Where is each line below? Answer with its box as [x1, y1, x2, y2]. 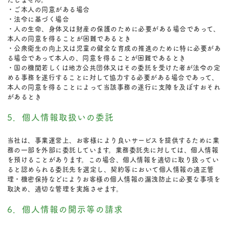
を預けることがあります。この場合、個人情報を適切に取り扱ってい [7, 154, 219, 165]
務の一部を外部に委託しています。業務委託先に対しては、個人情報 [7, 145, 219, 155]
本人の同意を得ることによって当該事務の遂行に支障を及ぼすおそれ [7, 82, 221, 92]
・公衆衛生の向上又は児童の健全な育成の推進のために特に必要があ [7, 43, 221, 53]
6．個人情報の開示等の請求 [7, 203, 123, 216]
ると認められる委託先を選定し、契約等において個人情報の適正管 [7, 164, 214, 174]
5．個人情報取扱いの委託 [7, 111, 114, 124]
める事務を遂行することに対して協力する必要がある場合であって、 [7, 72, 219, 82]
